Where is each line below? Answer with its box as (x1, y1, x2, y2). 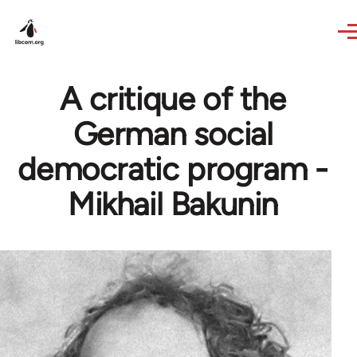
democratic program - (18, 150, 328, 188)
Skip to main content (14, 3, 138, 18)
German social (73, 115, 273, 153)
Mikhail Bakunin (67, 185, 278, 223)
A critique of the (60, 80, 286, 118)
